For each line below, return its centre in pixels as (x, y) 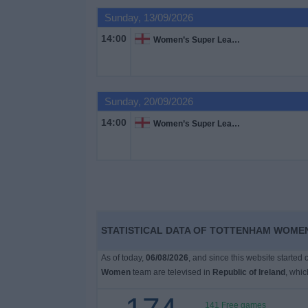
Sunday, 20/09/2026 (148, 101)
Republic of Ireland (249, 272)
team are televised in (171, 272)
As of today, (123, 258)
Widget (27, 47)
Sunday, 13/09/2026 (148, 18)
